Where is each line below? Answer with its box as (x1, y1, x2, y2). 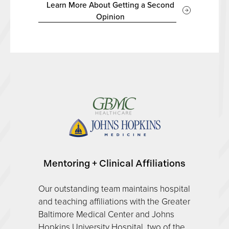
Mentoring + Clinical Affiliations (43, 157, 186, 169)
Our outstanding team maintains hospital (38, 182, 190, 194)
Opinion (96, 10, 125, 22)
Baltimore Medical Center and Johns (38, 208, 174, 220)
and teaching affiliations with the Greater (38, 195, 190, 207)
